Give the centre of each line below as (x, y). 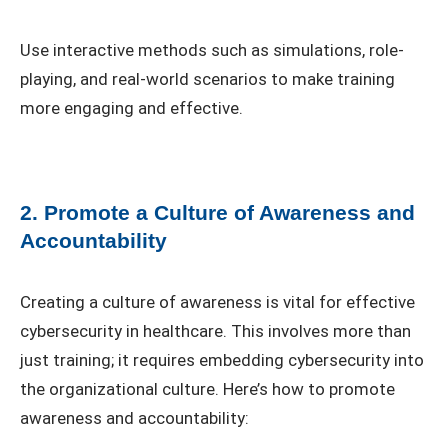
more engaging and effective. (131, 107)
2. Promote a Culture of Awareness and (217, 213)
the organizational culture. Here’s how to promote (207, 389)
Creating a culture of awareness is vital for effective (217, 302)
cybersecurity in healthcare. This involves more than (215, 331)
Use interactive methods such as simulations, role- (212, 49)
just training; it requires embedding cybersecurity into (222, 360)
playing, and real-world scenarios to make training (207, 78)
